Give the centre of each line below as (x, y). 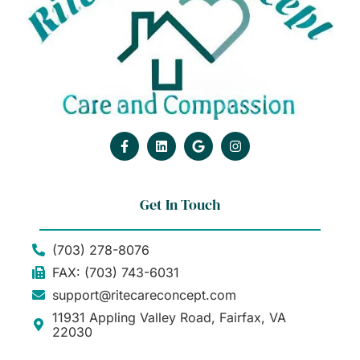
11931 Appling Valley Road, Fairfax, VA (169, 317)
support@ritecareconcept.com (144, 295)
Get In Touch (180, 204)
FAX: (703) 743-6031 (116, 272)
